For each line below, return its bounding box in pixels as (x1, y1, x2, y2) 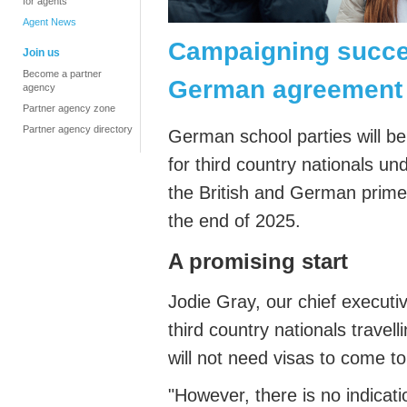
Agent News (23, 16, 76, 27)
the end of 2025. (168, 211, 301, 232)
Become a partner (23, 68, 102, 79)
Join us (23, 46, 60, 59)
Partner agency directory (23, 124, 133, 134)
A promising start (168, 249, 348, 274)
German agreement (168, 74, 402, 104)
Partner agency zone (23, 103, 115, 114)
